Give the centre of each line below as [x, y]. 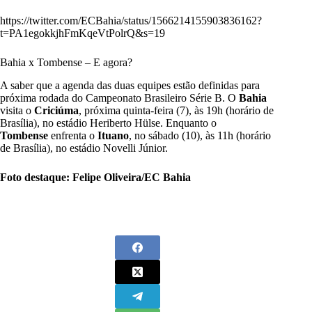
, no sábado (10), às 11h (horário [200, 135]
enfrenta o [73, 135]
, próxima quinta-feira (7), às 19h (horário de [176, 110]
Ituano [113, 135]
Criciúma [56, 110]
